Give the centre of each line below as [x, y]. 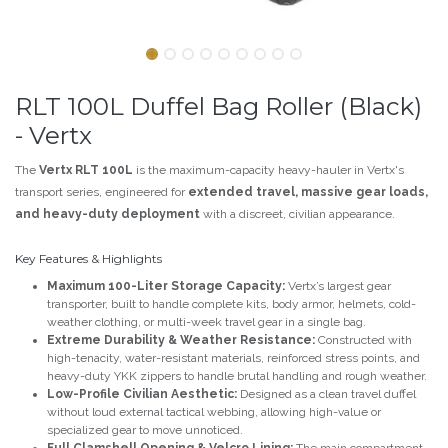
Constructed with [363, 340]
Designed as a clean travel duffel [326, 394]
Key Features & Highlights [88, 259]
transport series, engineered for [101, 192]
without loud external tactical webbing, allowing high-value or [214, 412]
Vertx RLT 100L [86, 170]
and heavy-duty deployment [107, 214]
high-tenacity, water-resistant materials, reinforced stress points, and [233, 358]
